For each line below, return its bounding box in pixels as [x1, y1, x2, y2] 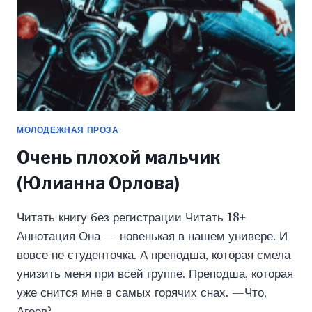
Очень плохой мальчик [17, 146, 220, 168]
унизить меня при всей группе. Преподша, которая [17, 266, 293, 281]
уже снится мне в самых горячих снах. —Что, [17, 285, 267, 300]
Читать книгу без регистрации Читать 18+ [17, 210, 246, 225]
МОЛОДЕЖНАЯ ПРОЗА [17, 124, 119, 135]
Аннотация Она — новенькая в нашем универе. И [17, 228, 288, 244]
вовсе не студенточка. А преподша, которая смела [17, 247, 290, 263]
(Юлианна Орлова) [17, 172, 180, 194]
